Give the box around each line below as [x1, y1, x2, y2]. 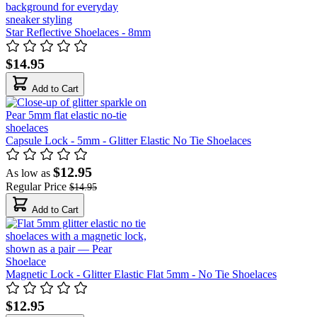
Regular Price [6, 180, 67, 192]
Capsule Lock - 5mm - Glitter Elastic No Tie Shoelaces [6, 134, 251, 146]
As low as [6, 166, 50, 179]
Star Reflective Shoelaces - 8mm [6, 25, 151, 38]
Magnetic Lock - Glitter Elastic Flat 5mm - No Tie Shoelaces [6, 267, 277, 280]
